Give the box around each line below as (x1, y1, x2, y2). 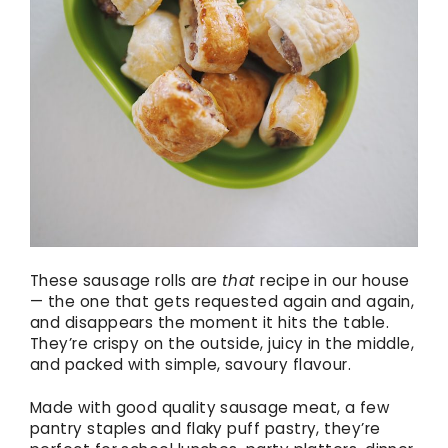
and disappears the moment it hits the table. (30, 311, 390, 333)
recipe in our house (255, 269, 410, 291)
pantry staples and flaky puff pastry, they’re (30, 418, 381, 440)
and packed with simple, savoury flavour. (30, 353, 352, 375)
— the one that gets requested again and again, (30, 290, 414, 312)
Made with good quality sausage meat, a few (30, 397, 390, 419)
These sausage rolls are (30, 269, 222, 291)
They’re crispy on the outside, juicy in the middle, (30, 332, 415, 354)
